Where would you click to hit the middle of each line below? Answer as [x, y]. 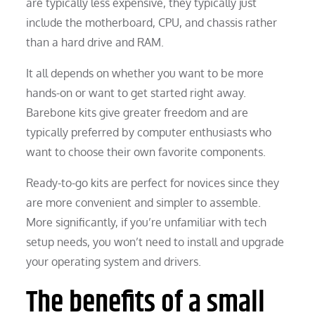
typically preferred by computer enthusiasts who [149, 132]
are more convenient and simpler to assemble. [144, 202]
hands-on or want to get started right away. [136, 92]
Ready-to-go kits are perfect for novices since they [153, 182]
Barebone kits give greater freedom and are [137, 112]
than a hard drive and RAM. [95, 42]
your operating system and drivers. [114, 261]
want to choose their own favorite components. [146, 152]
